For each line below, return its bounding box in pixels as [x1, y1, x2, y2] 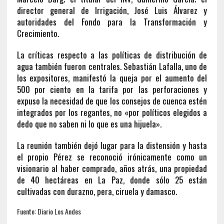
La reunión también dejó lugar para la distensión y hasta [16, 138, 207, 151]
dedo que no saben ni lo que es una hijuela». [16, 117, 161, 130]
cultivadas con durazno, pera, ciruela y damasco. [16, 184, 177, 197]
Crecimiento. [16, 26, 59, 39]
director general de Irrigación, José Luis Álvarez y [16, 3, 207, 16]
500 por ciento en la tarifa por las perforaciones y [16, 82, 207, 95]
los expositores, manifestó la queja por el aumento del [16, 71, 207, 84]
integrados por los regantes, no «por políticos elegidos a [16, 105, 207, 118]
